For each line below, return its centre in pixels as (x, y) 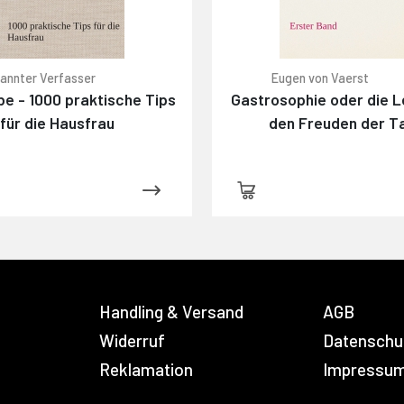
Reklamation (146, 369)
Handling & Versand (171, 312)
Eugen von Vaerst (320, 78)
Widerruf (132, 340)
